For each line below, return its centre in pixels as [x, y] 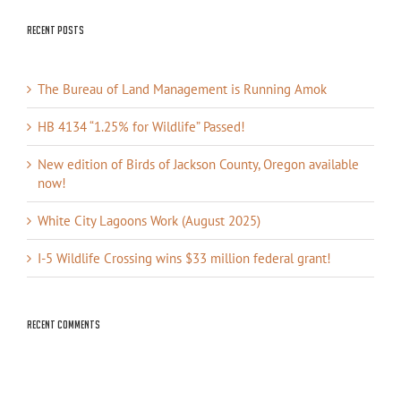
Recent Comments [64, 325]
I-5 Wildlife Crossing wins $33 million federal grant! [184, 259]
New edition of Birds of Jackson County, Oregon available [198, 165]
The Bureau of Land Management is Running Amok [182, 90]
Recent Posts [55, 30]
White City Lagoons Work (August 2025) [149, 221]
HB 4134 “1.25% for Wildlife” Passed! [141, 127]
